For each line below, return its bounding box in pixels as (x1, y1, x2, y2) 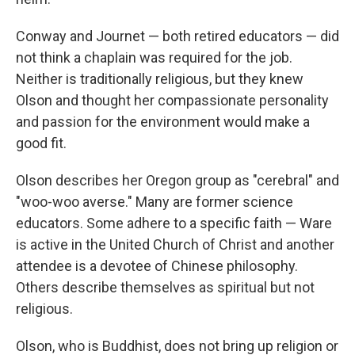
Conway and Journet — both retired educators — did (16, 28, 339, 44)
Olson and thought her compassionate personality (16, 92, 329, 109)
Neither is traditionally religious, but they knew (16, 71, 303, 87)
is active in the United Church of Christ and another (16, 236, 334, 253)
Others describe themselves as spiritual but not (16, 279, 315, 296)
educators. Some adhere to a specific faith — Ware (16, 215, 332, 231)
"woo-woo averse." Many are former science (16, 193, 293, 210)
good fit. (16, 135, 67, 151)
